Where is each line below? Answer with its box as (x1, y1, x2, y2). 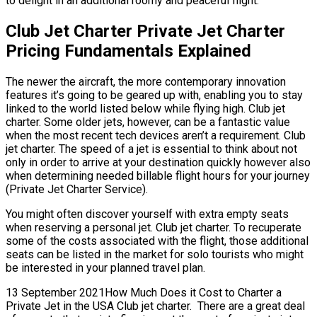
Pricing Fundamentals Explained (6, 41, 251, 62)
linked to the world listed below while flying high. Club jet (6, 102, 285, 116)
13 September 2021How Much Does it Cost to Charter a (6, 286, 282, 300)
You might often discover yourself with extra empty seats (6, 207, 289, 221)
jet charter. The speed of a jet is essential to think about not (6, 142, 297, 156)
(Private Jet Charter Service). (6, 183, 148, 197)
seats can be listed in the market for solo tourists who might (6, 248, 304, 262)
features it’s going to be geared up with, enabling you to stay (6, 88, 303, 103)
